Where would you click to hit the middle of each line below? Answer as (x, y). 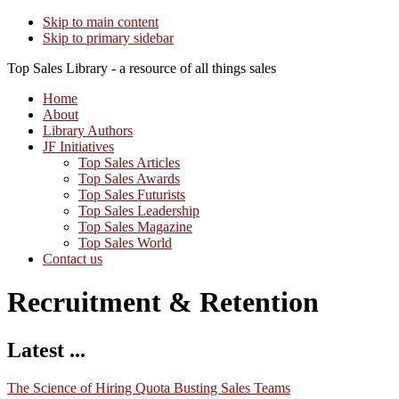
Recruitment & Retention (163, 302)
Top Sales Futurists (132, 195)
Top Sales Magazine (135, 227)
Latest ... (46, 350)
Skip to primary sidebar (108, 38)
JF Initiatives (78, 147)
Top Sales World (125, 243)
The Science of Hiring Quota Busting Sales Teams (149, 387)
